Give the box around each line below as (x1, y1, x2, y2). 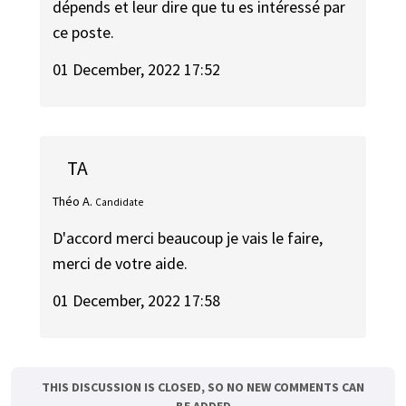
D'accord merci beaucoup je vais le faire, (53, 227, 324, 249)
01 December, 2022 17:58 (53, 289, 221, 311)
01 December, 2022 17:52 (53, 58, 221, 80)
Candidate (95, 195, 144, 208)
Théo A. (53, 192, 93, 209)
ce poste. (53, 22, 115, 43)
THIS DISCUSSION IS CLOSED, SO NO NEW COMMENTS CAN (42, 378, 364, 395)
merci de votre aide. (53, 253, 188, 275)
